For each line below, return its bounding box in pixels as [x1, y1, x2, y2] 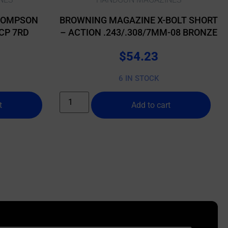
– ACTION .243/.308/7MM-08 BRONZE [60, 27, 217, 38]
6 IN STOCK [119, 74, 159, 83]
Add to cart [131, 100, 171, 110]
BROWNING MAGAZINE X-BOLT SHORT [60, 15, 218, 25]
